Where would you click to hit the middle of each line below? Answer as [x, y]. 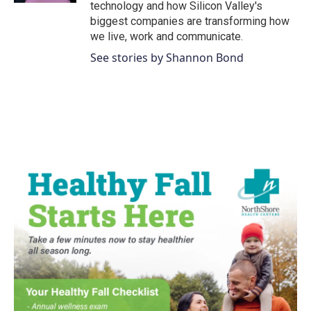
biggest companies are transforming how [190, 21]
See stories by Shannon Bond [167, 58]
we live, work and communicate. [167, 36]
